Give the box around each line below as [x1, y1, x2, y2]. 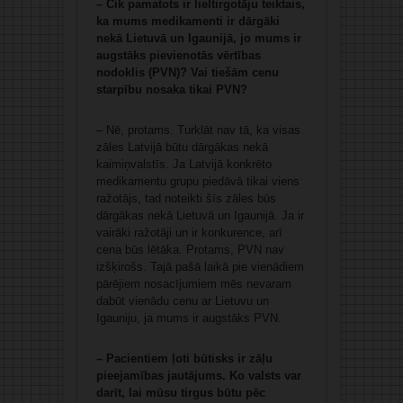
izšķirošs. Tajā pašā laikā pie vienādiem [95, 260, 304, 274]
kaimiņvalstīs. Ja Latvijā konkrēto [95, 157, 272, 172]
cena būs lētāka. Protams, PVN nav [95, 243, 284, 257]
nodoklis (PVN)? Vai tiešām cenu [95, 66, 279, 80]
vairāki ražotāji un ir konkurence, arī [95, 226, 282, 240]
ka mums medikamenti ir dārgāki [95, 14, 280, 29]
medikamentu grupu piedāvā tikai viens [95, 175, 300, 189]
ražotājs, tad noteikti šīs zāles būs [95, 192, 276, 206]
